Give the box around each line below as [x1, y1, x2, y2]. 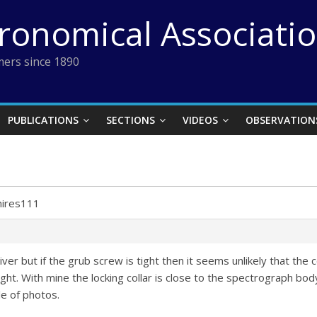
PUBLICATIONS [8, 113, 79, 127]
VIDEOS [183, 113, 218, 127]
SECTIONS [106, 113, 155, 127]
